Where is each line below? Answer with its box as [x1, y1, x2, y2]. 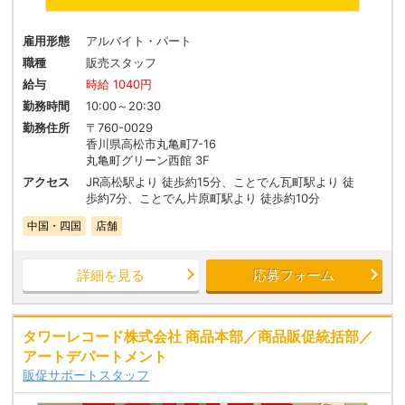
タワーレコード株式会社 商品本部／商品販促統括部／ [23, 327, 374, 346]
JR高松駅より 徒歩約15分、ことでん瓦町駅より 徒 [86, 174, 355, 190]
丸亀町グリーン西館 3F [86, 153, 211, 168]
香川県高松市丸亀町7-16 [86, 137, 217, 152]
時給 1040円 [86, 77, 153, 92]
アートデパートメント [23, 347, 168, 366]
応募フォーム [253, 267, 335, 285]
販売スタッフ [86, 55, 157, 71]
